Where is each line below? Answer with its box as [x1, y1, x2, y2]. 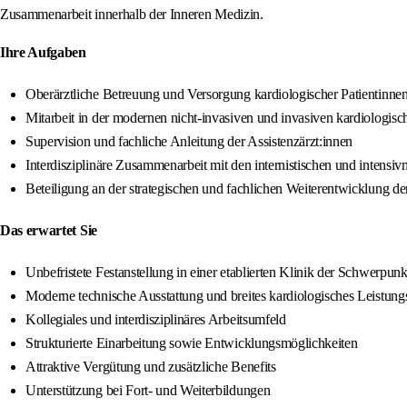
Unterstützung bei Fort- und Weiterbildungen [25, 382, 271, 399]
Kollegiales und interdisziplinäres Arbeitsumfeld [25, 312, 286, 328]
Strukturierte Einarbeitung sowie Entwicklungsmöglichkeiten [25, 335, 358, 352]
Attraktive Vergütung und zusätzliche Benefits [25, 359, 276, 375]
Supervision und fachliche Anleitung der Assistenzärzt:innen [25, 134, 353, 150]
